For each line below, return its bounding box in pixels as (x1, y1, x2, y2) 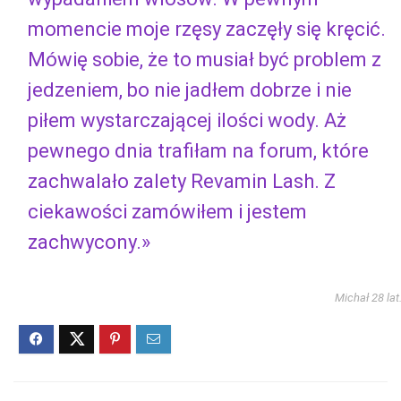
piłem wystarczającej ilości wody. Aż (28, 108, 346, 132)
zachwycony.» (28, 230, 150, 253)
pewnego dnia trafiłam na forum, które (28, 139, 369, 162)
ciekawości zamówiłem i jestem (28, 200, 307, 223)
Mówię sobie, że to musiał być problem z (28, 47, 381, 71)
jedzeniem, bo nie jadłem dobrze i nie (28, 78, 352, 101)
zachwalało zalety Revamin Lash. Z (28, 169, 336, 192)
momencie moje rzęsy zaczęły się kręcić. (28, 17, 386, 40)
